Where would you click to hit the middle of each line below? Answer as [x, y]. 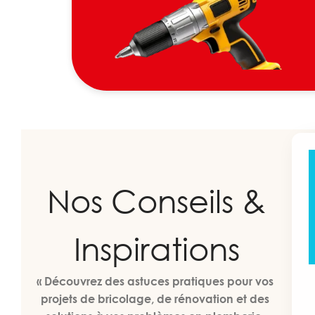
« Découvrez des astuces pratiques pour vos [155, 281]
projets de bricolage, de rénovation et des [155, 298]
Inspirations [156, 248]
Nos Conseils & [157, 200]
